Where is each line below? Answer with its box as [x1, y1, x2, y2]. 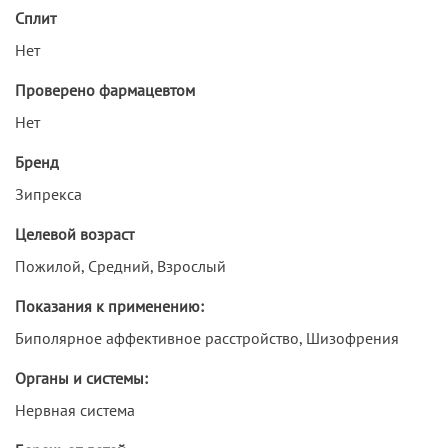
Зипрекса [15, 183, 82, 204]
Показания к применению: [15, 295, 204, 316]
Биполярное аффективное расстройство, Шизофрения [15, 327, 399, 348]
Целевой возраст [15, 223, 134, 244]
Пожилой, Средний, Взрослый [15, 255, 226, 276]
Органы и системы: [15, 367, 148, 388]
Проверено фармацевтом [15, 79, 195, 100]
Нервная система [15, 399, 135, 420]
